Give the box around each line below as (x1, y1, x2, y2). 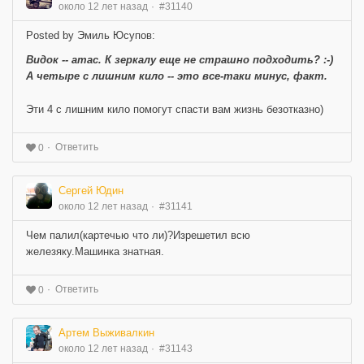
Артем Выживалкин (58, 327, 154, 340)
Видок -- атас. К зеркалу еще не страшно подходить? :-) (26, 54, 333, 67)
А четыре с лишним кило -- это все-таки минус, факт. (26, 70, 327, 83)
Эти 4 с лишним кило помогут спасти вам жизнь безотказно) (26, 103, 323, 116)
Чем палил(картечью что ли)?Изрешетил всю (26, 229, 250, 242)
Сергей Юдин (58, 184, 123, 197)
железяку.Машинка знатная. (26, 245, 164, 258)
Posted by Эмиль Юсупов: (26, 29, 155, 42)
